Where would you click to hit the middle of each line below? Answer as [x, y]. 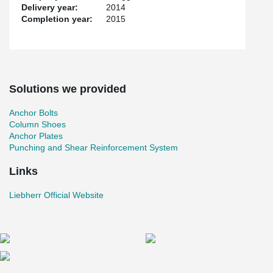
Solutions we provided [68, 89]
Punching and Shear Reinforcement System [94, 147]
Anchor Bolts [34, 113]
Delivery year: [50, 7]
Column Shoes [37, 124]
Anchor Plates [36, 136]
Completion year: [57, 19]
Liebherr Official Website [56, 195]
